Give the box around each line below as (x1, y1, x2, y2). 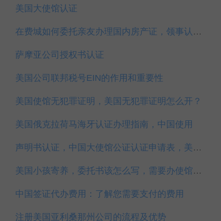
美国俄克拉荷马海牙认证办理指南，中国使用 (15, 119, 193, 129)
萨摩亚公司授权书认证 (15, 50, 104, 60)
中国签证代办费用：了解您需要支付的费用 (15, 189, 184, 199)
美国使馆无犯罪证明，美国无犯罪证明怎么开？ (15, 96, 202, 106)
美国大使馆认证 (15, 3, 77, 13)
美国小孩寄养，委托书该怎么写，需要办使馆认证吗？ (193, 166, 202, 176)
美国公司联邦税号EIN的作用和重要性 (15, 73, 163, 83)
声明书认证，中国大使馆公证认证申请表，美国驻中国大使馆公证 (193, 143, 202, 152)
